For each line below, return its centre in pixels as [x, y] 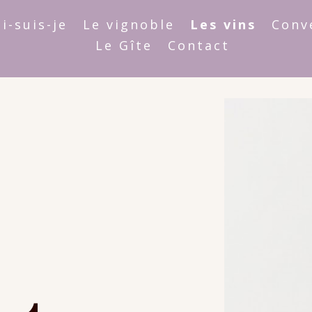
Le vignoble [129, 24]
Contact [198, 45]
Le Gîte [124, 45]
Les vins [224, 24]
